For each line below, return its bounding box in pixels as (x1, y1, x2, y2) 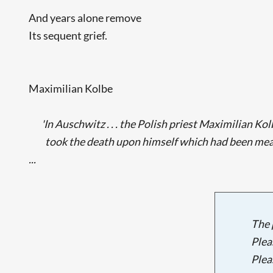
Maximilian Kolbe (29, 81, 113, 95)
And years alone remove (29, 10, 142, 24)
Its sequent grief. (29, 28, 108, 42)
